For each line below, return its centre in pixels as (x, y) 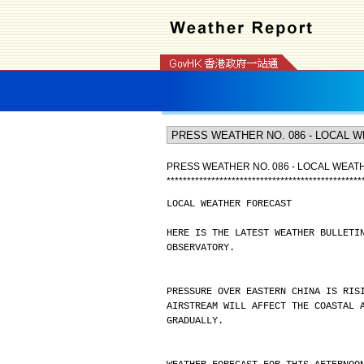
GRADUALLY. (195, 321)
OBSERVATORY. (200, 248)
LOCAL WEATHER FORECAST (229, 204)
